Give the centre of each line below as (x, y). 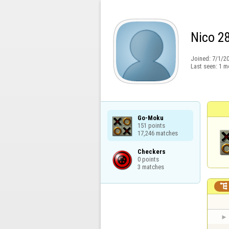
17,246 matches (157, 133)
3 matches (151, 167)
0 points (148, 159)
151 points (151, 125)
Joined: (201, 59)
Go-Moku (150, 118)
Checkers (151, 151)
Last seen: (204, 66)
